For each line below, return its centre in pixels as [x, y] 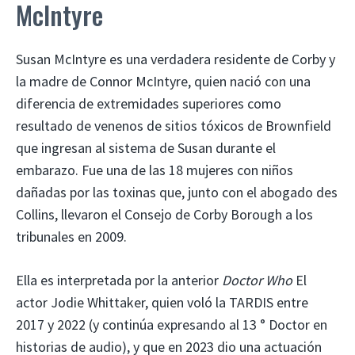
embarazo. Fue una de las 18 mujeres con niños [155, 170]
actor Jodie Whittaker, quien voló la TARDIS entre [162, 302]
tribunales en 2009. [71, 236]
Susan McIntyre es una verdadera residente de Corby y [176, 59]
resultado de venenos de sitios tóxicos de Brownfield [174, 125]
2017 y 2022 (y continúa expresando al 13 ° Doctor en [172, 324]
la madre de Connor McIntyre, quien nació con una [163, 81]
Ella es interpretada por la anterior [119, 280]
